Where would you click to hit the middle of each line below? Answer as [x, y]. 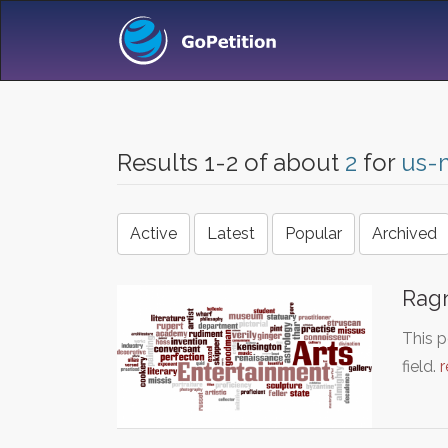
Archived [404, 233]
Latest [231, 233]
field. [421, 366]
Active [153, 233]
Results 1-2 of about [231, 162]
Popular [313, 233]
